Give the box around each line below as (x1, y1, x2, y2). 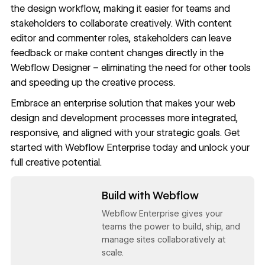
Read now (10, 177, 54, 189)
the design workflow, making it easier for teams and (10, 2, 230, 14)
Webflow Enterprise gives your (101, 208, 223, 218)
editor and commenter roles (10, 32, 128, 44)
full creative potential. (10, 157, 104, 169)
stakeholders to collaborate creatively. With (10, 17, 198, 29)
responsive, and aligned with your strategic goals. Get (10, 127, 240, 139)
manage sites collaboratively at (101, 234, 225, 244)
